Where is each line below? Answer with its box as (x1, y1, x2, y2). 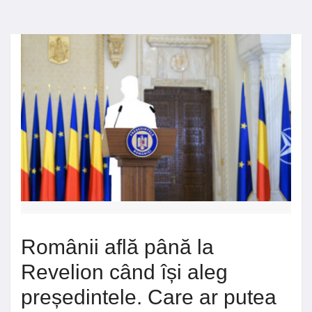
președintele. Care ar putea (21, 285, 276, 309)
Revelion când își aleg (21, 260, 228, 283)
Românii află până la (21, 235, 214, 258)
